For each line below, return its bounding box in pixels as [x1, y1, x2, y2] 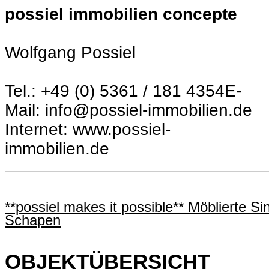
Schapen [5, 211, 61, 228]
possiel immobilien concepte [5, 5, 237, 23]
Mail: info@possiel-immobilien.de [5, 101, 252, 119]
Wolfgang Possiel [5, 43, 136, 62]
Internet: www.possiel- [5, 120, 171, 139]
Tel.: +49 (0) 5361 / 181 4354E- [5, 82, 241, 100]
